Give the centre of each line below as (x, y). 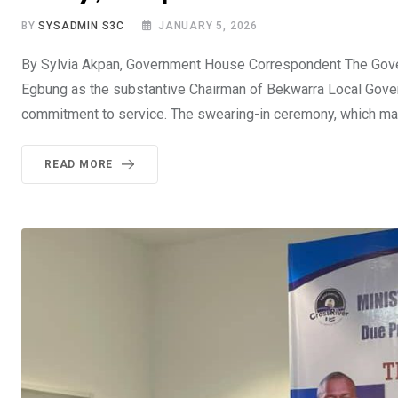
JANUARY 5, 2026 (208, 25)
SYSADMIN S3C (82, 25)
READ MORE (79, 164)
